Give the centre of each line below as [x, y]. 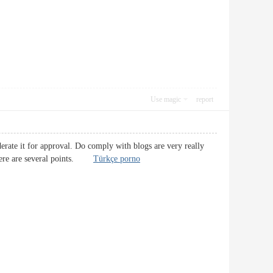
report [205, 99]
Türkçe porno [117, 159]
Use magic [166, 99]
